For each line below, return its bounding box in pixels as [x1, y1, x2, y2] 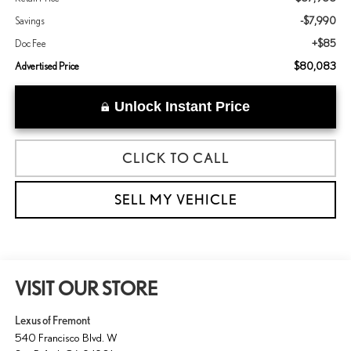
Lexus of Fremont [14, 313, 90, 328]
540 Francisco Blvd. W [14, 331, 118, 345]
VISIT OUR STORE [14, 277, 157, 301]
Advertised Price [14, 60, 79, 73]
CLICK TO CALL [121, 150, 230, 167]
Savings [14, 15, 45, 27]
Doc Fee [14, 38, 46, 50]
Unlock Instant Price [114, 99, 250, 115]
